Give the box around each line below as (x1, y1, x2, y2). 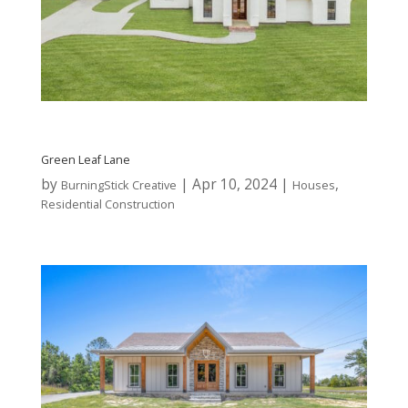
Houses (291, 177, 335, 194)
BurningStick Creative (60, 177, 177, 194)
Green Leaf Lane (40, 151, 130, 168)
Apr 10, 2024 (191, 174, 277, 195)
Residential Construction (40, 196, 175, 213)
